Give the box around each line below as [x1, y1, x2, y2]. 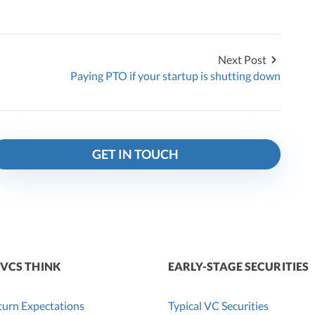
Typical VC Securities [168, 299, 269, 313]
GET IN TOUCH [91, 147, 179, 162]
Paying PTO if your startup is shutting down [70, 69, 281, 83]
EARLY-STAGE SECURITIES [168, 259, 309, 274]
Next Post [218, 53, 266, 67]
